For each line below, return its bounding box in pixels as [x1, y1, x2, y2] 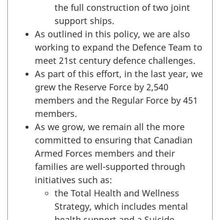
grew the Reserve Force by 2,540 [35, 81, 168, 93]
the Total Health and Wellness [55, 187, 179, 199]
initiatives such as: [35, 173, 112, 186]
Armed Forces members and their [35, 147, 175, 159]
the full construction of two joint [55, 1, 190, 13]
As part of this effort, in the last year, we [35, 67, 203, 80]
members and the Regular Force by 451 [35, 94, 198, 106]
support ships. [55, 14, 114, 27]
